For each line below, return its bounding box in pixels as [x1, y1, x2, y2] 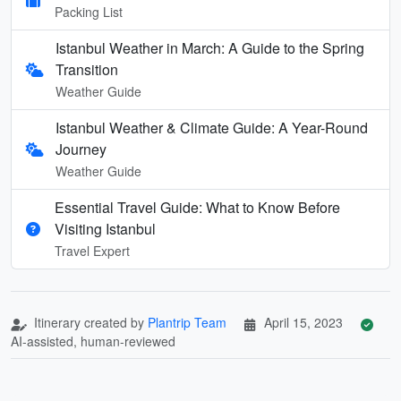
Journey [55, 138, 107, 159]
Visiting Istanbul [55, 218, 156, 239]
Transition [55, 58, 119, 80]
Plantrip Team [148, 312, 226, 331]
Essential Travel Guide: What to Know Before [55, 196, 340, 218]
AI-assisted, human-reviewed [11, 331, 175, 350]
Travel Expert [55, 241, 130, 260]
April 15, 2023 [264, 312, 343, 331]
